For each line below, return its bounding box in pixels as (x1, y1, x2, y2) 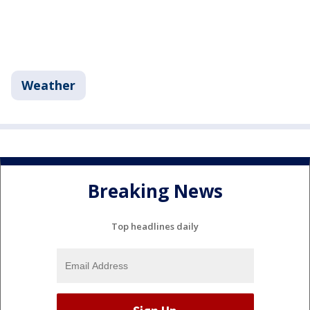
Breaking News (87, 179, 223, 204)
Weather (21, 76, 75, 93)
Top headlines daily (111, 220, 199, 233)
